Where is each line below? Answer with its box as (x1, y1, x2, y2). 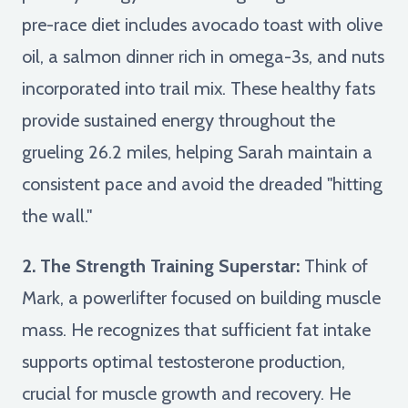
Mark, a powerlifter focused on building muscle (22, 286, 381, 309)
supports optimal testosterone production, (22, 350, 345, 372)
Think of (300, 254, 368, 277)
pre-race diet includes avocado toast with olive (22, 13, 382, 36)
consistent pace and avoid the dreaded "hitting (22, 172, 382, 195)
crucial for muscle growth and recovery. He (22, 382, 351, 404)
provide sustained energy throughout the (22, 108, 335, 131)
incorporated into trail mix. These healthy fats (22, 76, 375, 99)
